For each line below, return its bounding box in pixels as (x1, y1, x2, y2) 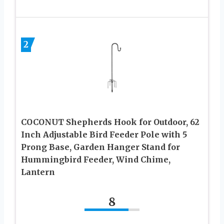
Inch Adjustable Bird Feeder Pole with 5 (21, 129, 187, 139)
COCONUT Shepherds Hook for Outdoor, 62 (21, 116, 199, 127)
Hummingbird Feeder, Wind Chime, (21, 154, 170, 164)
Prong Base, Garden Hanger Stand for (21, 141, 180, 152)
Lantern (21, 166, 55, 177)
